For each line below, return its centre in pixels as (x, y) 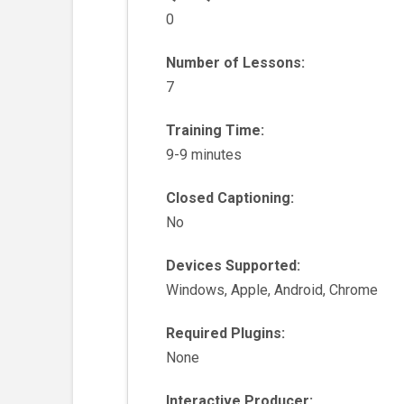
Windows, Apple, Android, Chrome (272, 290)
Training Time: (216, 131)
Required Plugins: (226, 334)
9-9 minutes (204, 155)
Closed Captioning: (230, 198)
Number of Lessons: (236, 63)
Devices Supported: (234, 266)
